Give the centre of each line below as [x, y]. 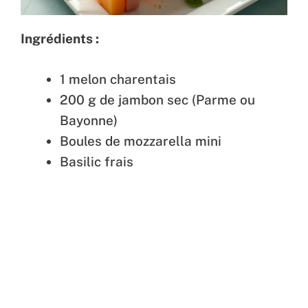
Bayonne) [89, 120]
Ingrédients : [60, 39]
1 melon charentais [118, 79]
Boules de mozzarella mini [141, 141]
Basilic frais [97, 161]
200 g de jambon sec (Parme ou [157, 99]
